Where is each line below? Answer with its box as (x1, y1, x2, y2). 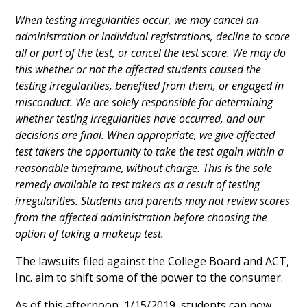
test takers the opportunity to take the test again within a (15, 144, 284, 160)
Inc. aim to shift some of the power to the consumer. (15, 270, 284, 286)
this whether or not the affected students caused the (15, 62, 262, 77)
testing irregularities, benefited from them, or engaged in (15, 78, 284, 94)
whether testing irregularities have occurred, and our (15, 111, 265, 127)
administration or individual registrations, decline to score (15, 29, 291, 45)
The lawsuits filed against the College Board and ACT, (15, 254, 290, 269)
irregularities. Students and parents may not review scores (15, 193, 291, 209)
